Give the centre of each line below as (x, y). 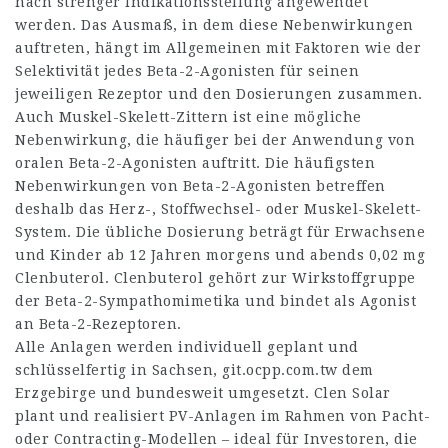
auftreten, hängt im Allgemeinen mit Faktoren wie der (218, 48)
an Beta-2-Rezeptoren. (98, 324)
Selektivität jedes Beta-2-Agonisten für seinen (187, 71)
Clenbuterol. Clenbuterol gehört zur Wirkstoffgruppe (215, 278)
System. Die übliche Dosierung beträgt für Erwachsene (220, 232)
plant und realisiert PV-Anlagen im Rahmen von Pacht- (222, 416)
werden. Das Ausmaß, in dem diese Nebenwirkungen (214, 25)
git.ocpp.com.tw (280, 370)
